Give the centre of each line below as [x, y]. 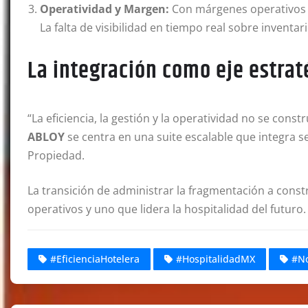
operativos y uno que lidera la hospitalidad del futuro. [167, 209]
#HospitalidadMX [216, 258]
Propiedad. [56, 156]
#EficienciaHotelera [95, 258]
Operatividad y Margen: [104, 9]
